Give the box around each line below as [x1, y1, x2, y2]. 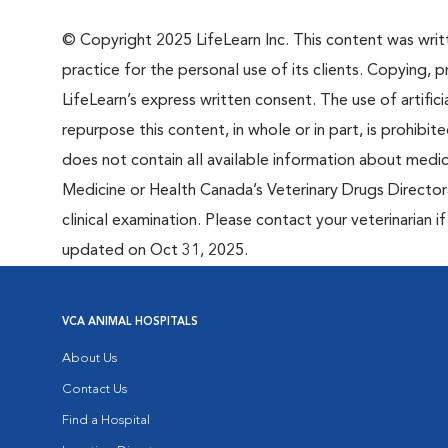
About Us [62, 352, 117, 365]
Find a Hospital [62, 414, 150, 427]
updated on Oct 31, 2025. [62, 243, 248, 259]
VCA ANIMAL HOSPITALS [62, 317, 198, 328]
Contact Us [62, 383, 127, 396]
